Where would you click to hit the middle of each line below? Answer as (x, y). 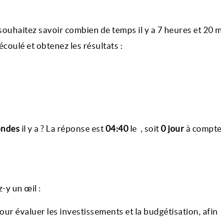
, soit (150, 129)
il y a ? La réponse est (63, 129)
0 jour (172, 129)
